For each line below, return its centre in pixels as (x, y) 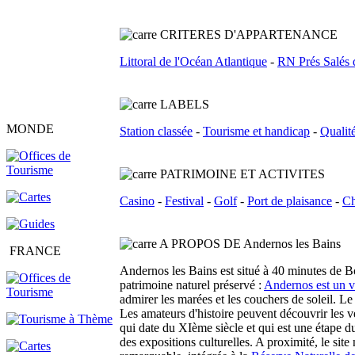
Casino (137, 201)
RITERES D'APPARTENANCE (253, 34)
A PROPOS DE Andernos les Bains (250, 244)
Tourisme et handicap (256, 131)
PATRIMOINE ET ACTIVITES (242, 174)
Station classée (156, 131)
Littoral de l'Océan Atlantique (193, 61)
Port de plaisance (290, 201)
